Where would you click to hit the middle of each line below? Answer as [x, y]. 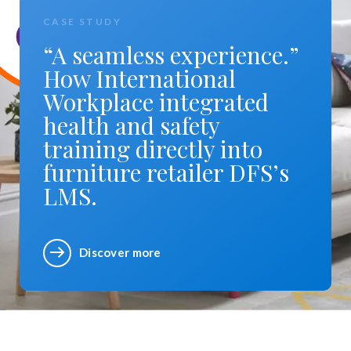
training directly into [153, 148]
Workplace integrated [156, 101]
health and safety [131, 125]
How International [139, 78]
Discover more [120, 253]
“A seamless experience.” [171, 54]
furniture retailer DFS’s [166, 172]
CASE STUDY [82, 21]
